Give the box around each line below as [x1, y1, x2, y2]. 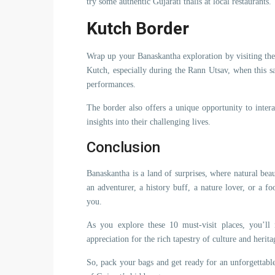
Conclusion [87, 139, 160, 156]
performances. [87, 80, 136, 89]
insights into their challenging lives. [87, 117, 211, 126]
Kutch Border [87, 18, 189, 39]
